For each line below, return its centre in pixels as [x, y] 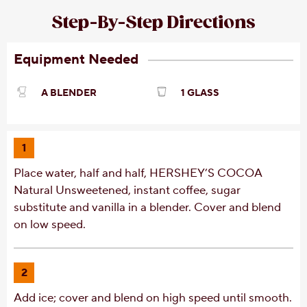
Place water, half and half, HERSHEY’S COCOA [138, 173]
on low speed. [50, 224]
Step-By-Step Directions [153, 23]
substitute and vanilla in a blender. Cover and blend [147, 207]
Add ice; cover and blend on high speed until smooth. [153, 298]
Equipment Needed [77, 59]
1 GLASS [200, 93]
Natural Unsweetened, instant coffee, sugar [127, 190]
